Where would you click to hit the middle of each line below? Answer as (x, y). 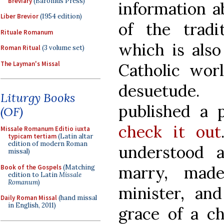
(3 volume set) (62, 48)
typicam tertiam (32, 136)
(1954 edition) (60, 16)
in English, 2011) (32, 205)
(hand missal (77, 198)
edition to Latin (33, 174)
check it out (170, 131)
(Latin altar (75, 136)
